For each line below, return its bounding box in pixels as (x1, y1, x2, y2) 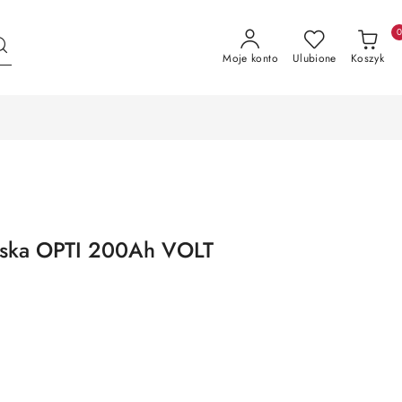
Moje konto (223, 50, 278, 66)
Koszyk (350, 50, 384, 66)
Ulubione (292, 50, 336, 66)
